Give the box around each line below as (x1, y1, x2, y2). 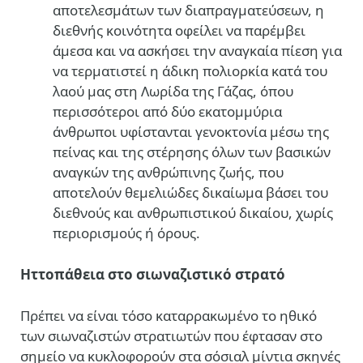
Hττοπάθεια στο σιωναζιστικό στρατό (20, 265, 285, 284)
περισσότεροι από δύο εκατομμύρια (53, 102, 282, 122)
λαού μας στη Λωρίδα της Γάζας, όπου (53, 82, 293, 101)
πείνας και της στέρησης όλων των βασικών (53, 143, 331, 162)
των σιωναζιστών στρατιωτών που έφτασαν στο (20, 327, 322, 346)
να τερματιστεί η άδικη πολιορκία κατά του (53, 62, 327, 81)
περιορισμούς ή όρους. (53, 224, 200, 243)
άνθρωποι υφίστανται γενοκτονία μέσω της (53, 122, 329, 142)
